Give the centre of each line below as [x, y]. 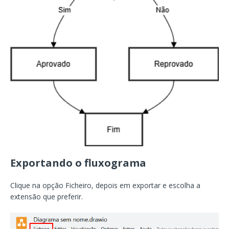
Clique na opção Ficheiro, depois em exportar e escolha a [105, 185]
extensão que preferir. [47, 196]
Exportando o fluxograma [78, 163]
